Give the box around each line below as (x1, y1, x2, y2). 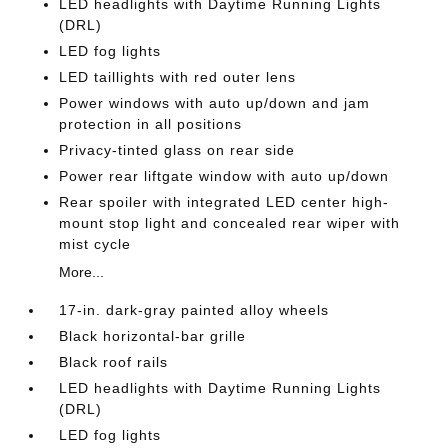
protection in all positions (59, 116, 243, 132)
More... (59, 264, 105, 280)
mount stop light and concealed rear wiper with (59, 215, 401, 231)
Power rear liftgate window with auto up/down (59, 168, 390, 184)
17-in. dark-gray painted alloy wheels (59, 302, 330, 318)
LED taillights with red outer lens (59, 69, 297, 85)
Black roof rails (59, 354, 169, 370)
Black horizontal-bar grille (59, 328, 247, 344)
